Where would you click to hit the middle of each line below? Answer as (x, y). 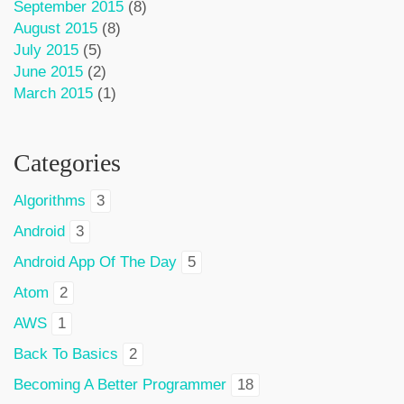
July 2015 (46, 50)
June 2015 (48, 72)
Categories (67, 163)
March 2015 (53, 93)
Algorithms (50, 201)
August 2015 (55, 28)
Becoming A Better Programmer (120, 385)
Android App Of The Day (95, 262)
